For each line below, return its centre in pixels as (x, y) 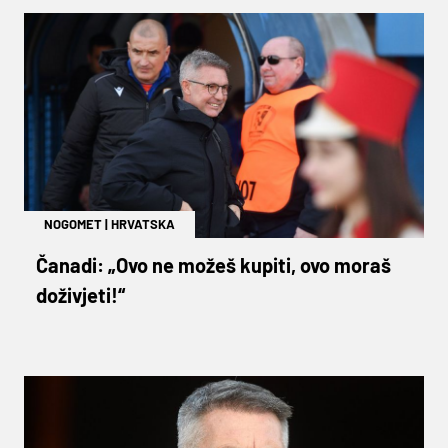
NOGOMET (73, 223)
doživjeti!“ (80, 294)
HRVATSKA (143, 223)
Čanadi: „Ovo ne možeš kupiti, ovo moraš (213, 264)
